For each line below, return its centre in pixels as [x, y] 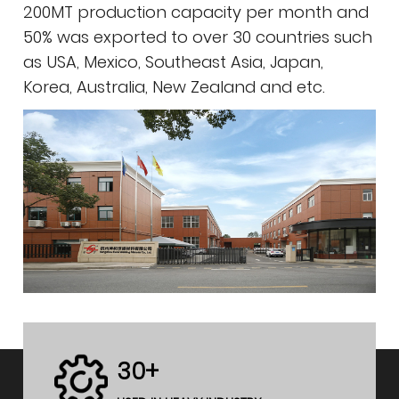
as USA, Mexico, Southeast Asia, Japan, [174, 61]
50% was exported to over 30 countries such [198, 37]
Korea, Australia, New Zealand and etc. [175, 86]
